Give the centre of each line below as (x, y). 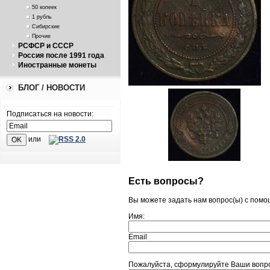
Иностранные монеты (57, 65)
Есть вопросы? (166, 181)
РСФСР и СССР (46, 46)
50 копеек (44, 7)
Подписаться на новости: (50, 114)
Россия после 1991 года (61, 55)
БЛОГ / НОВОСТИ (52, 88)
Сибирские (46, 27)
